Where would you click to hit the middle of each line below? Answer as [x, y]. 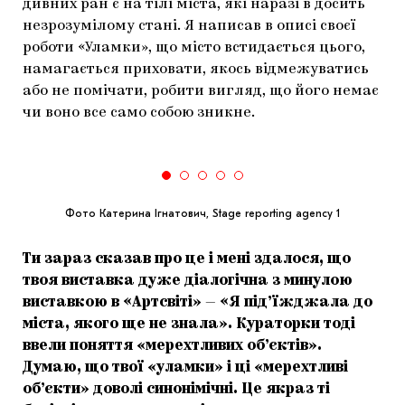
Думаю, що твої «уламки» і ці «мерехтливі [185, 368]
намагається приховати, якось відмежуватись [196, 70]
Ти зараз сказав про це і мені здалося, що [187, 260]
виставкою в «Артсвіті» [114, 303]
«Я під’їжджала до [296, 303]
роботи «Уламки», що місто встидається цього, [194, 48]
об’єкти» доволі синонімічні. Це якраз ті [176, 390]
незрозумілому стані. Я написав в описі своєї [189, 27]
